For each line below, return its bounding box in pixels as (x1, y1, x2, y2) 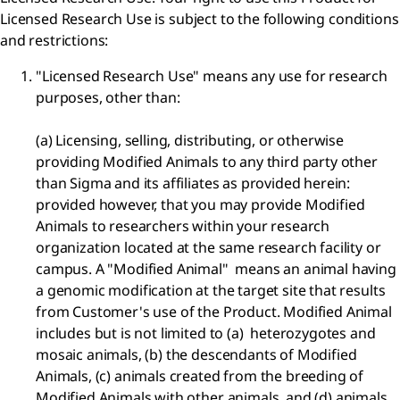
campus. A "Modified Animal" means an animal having (36, 258, 396, 279)
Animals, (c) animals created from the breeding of (36, 365, 364, 386)
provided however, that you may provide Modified (36, 194, 365, 214)
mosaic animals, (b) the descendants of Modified (36, 344, 357, 364)
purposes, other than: (36, 87, 180, 107)
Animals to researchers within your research (36, 215, 337, 236)
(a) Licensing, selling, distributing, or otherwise (36, 129, 344, 150)
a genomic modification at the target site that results (36, 279, 386, 300)
